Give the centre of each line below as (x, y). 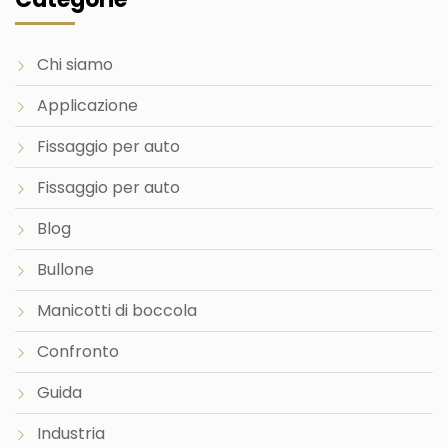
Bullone (65, 269)
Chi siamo (75, 64)
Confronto (78, 351)
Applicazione (87, 105)
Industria (71, 433)
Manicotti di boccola (117, 310)
